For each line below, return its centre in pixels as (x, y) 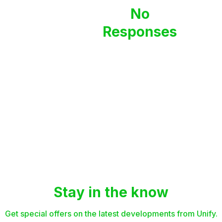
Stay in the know (111, 193)
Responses (140, 32)
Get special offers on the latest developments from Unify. (111, 214)
